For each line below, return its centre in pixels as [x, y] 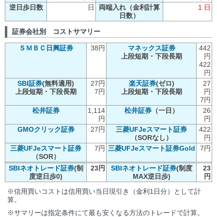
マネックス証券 [151, 48]
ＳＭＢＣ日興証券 [46, 48]
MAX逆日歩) [151, 176]
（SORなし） [151, 137]
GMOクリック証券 [46, 129]
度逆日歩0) [46, 176]
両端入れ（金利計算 [129, 7]
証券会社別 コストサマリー [56, 31]
